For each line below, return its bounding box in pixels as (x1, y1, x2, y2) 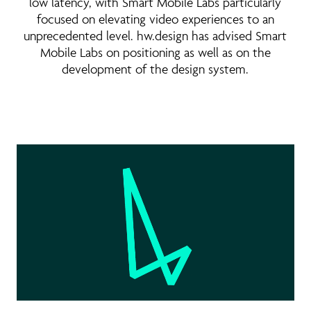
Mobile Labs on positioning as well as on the (40, 44, 271, 60)
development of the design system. (62, 60, 249, 77)
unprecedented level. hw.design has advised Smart (24, 27, 287, 44)
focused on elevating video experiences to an (36, 10, 274, 27)
